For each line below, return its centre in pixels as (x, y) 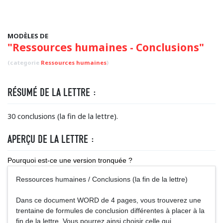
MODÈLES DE (28, 36)
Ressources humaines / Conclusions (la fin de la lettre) (102, 179)
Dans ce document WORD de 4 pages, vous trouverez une (109, 200)
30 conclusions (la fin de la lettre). (63, 116)
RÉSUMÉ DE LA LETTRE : (52, 92)
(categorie (24, 62)
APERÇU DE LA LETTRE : (51, 139)
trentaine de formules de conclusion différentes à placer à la (110, 211)
